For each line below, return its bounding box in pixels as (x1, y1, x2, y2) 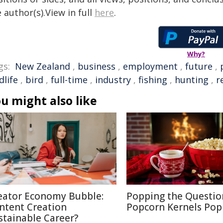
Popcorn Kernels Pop (126, 200, 222, 214)
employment (123, 60, 178, 72)
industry (95, 73, 131, 86)
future (185, 60, 213, 72)
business (78, 60, 115, 72)
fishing (138, 73, 167, 86)
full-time (51, 73, 88, 86)
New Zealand (15, 60, 70, 72)
